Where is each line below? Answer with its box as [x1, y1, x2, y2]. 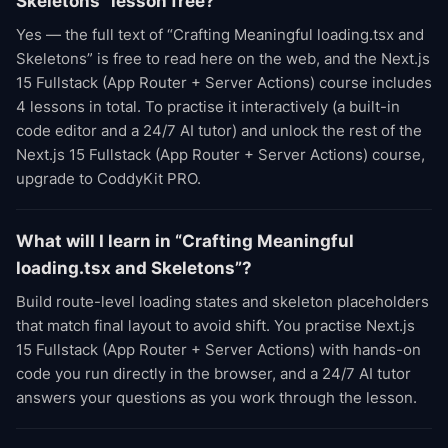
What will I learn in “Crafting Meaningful [16, 231, 354, 251]
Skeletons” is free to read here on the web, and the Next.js [16, 49, 430, 68]
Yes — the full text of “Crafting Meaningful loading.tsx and [16, 25, 424, 44]
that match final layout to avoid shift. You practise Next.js [16, 316, 415, 335]
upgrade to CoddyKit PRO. [16, 169, 201, 188]
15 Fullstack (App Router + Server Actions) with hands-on [16, 340, 421, 359]
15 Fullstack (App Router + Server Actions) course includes [16, 73, 432, 92]
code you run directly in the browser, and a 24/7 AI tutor [16, 364, 411, 383]
